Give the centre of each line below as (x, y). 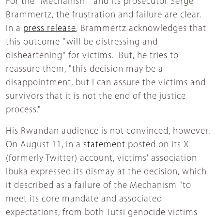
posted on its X (157, 145)
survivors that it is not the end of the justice (96, 97)
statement (104, 145)
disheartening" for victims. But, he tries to (92, 56)
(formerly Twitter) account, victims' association (101, 159)
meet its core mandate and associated (84, 200)
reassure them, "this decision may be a (85, 70)
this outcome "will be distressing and (82, 43)
